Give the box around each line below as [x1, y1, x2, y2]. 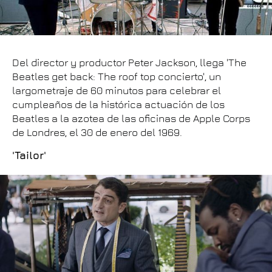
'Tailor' [12, 149, 46, 161]
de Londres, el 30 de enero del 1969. [12, 126, 182, 138]
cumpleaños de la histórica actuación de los [12, 98, 225, 110]
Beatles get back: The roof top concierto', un [12, 70, 221, 83]
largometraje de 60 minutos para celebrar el [12, 84, 221, 97]
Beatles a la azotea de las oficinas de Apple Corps [12, 112, 250, 124]
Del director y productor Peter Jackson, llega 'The [12, 56, 246, 69]
